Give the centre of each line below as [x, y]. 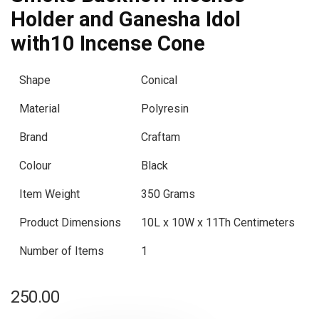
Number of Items [62, 251]
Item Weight [49, 194]
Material [40, 109]
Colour [35, 166]
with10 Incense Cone [108, 43]
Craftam [161, 137]
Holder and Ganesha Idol [126, 19]
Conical [159, 80]
